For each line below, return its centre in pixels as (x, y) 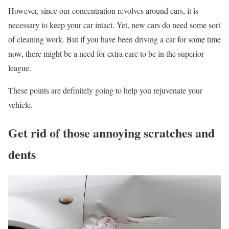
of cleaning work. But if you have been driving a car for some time (114, 39)
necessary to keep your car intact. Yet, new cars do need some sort (114, 25)
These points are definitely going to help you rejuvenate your (105, 90)
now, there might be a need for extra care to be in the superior (106, 54)
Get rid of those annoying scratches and (111, 133)
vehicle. (20, 105)
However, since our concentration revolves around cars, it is (103, 11)
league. (20, 68)
